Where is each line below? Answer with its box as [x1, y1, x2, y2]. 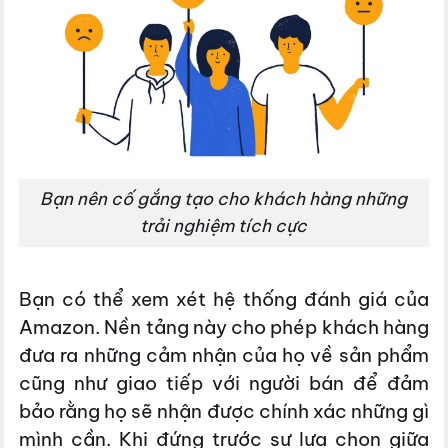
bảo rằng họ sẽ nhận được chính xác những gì [19, 398, 429, 423]
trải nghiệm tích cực [140, 214, 308, 237]
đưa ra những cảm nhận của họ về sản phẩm [19, 342, 429, 367]
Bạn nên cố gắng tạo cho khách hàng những [40, 187, 408, 210]
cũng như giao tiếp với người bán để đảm [19, 370, 429, 395]
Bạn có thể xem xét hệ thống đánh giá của [19, 286, 429, 311]
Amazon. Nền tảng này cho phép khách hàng [19, 314, 429, 339]
